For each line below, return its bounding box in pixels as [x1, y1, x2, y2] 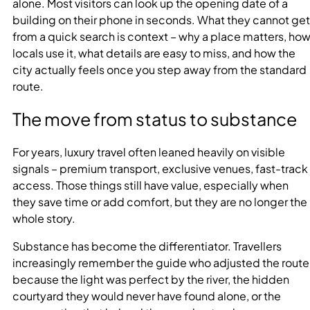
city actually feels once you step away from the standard [12, 62, 307, 77]
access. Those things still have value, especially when [12, 178, 289, 193]
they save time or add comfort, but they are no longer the [12, 194, 307, 210]
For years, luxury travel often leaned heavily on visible [12, 145, 285, 160]
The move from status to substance [12, 108, 297, 131]
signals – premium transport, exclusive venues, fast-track [12, 161, 308, 176]
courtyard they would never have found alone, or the [12, 289, 281, 304]
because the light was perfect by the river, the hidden [12, 272, 289, 287]
